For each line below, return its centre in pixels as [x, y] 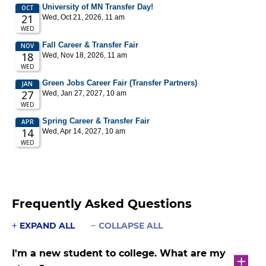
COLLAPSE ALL [131, 225]
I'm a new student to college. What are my [119, 253]
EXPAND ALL [47, 225]
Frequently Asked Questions [102, 203]
